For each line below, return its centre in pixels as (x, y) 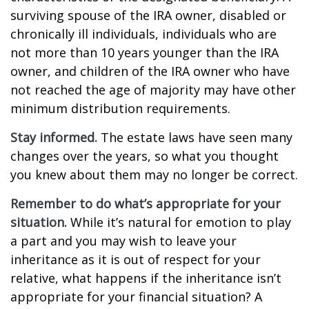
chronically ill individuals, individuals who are (143, 34)
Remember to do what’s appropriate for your (146, 203)
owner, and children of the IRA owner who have (150, 71)
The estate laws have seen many (195, 137)
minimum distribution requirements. (120, 108)
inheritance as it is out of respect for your (136, 259)
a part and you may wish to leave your (123, 241)
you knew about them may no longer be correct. (154, 175)
